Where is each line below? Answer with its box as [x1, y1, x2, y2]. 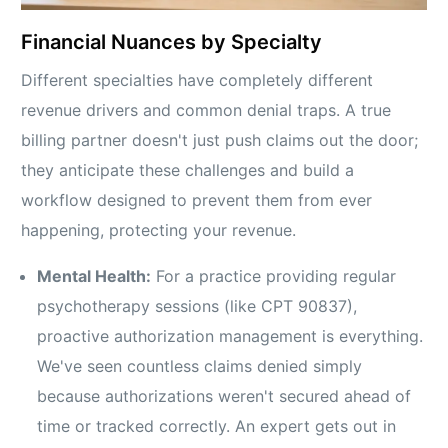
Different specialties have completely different [21, 70, 374, 91]
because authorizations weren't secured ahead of [37, 386, 412, 407]
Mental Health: [37, 266, 152, 287]
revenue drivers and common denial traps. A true [21, 100, 392, 121]
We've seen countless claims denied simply [37, 356, 363, 377]
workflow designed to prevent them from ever [21, 190, 373, 211]
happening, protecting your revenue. [21, 220, 297, 241]
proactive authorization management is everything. [37, 326, 424, 347]
